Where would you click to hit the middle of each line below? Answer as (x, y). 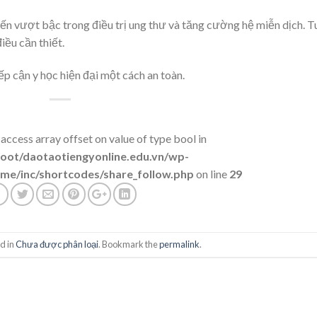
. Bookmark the (129, 244)
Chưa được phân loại (57, 244)
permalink (180, 244)
